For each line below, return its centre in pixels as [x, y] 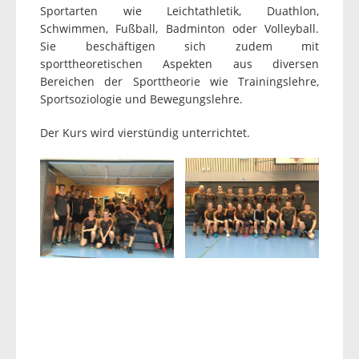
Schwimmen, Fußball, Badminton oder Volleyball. [179, 28]
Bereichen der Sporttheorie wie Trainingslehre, [179, 81]
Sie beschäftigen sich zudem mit [179, 46]
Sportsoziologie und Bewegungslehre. [141, 99]
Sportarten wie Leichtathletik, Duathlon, [179, 11]
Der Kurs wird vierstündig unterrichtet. [145, 133]
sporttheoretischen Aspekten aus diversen [179, 64]
